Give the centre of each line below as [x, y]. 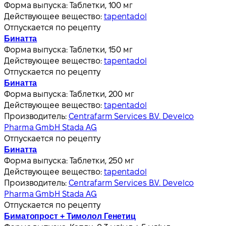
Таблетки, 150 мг [101, 49]
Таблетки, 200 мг [102, 94]
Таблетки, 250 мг [102, 160]
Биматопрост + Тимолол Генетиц [70, 216]
